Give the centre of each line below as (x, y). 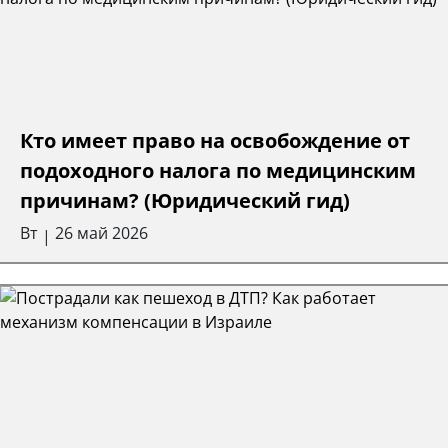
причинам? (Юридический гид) (185, 200)
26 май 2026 (101, 232)
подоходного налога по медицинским (218, 170)
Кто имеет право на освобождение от (215, 140)
